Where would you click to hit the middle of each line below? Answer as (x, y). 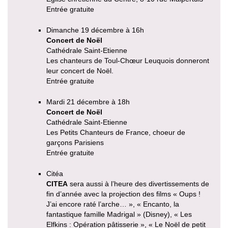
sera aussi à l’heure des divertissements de (138, 184)
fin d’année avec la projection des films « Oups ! (123, 194)
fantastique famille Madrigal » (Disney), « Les (119, 215)
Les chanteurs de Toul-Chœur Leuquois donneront (128, 61)
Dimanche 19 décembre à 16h (95, 30)
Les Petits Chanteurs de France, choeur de (116, 133)
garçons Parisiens (75, 143)
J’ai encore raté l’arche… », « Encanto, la (113, 204)
